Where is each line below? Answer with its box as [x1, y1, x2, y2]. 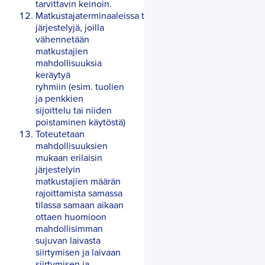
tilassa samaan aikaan [35, 198, 124, 211]
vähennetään [35, 32, 89, 46]
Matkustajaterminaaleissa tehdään [35, 8, 175, 22]
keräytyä [35, 67, 70, 81]
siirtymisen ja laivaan [35, 245, 121, 258]
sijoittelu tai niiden [35, 103, 112, 117]
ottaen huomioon [35, 209, 106, 223]
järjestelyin [35, 162, 80, 176]
